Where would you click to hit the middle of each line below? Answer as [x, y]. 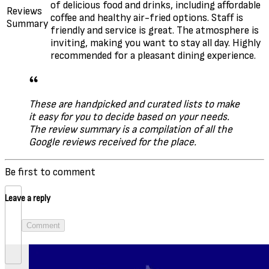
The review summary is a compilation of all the [131, 129]
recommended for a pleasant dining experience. [153, 55]
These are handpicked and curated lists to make [134, 104]
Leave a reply [28, 198]
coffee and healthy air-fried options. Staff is [147, 17]
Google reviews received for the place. [113, 142]
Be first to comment [50, 172]
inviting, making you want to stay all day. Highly [156, 43]
